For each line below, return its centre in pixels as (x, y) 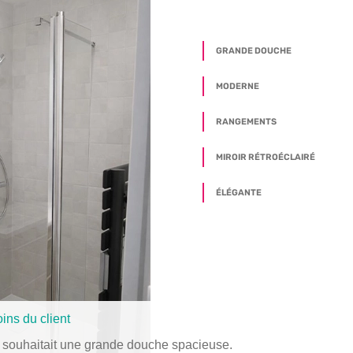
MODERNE (238, 86)
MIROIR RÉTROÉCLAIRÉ (266, 157)
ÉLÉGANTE (239, 192)
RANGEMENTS (246, 121)
